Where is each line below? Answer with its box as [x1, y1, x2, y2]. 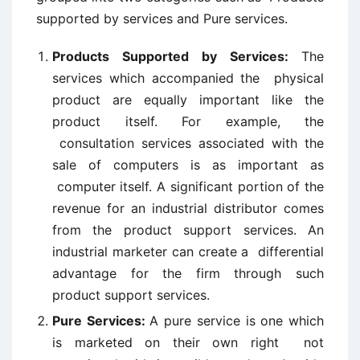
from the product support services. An [52, 222, 324, 238]
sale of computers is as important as [52, 157, 324, 173]
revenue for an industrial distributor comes [52, 200, 324, 216]
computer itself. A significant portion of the [52, 178, 324, 194]
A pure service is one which [149, 313, 325, 329]
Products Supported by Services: [52, 48, 301, 64]
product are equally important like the [52, 92, 324, 108]
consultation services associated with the [52, 135, 324, 151]
